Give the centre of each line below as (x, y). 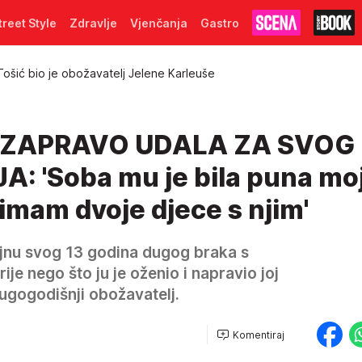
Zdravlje (93, 23)
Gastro (220, 23)
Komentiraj (259, 335)
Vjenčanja (159, 23)
